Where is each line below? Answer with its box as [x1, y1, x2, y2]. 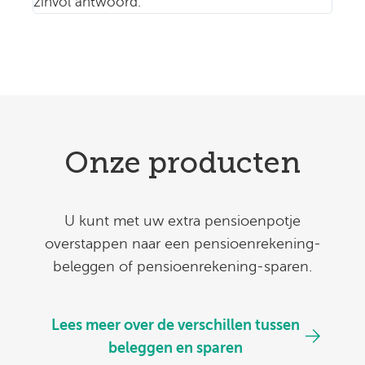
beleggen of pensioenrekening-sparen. [53, 257, 312, 275]
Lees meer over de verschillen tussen [51, 316, 300, 333]
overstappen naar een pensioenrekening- [44, 235, 321, 252]
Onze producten [64, 144, 301, 180]
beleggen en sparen [108, 339, 243, 356]
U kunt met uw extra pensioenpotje [64, 212, 301, 229]
